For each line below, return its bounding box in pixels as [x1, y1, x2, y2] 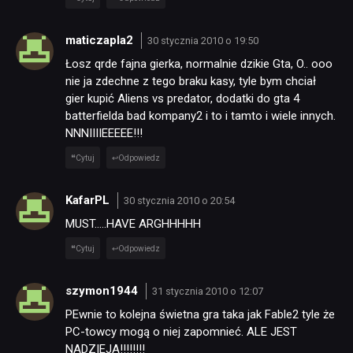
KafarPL [65, 193, 113, 208]
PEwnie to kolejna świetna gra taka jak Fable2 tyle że [65, 307, 335, 321]
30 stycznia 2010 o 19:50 [147, 35, 258, 47]
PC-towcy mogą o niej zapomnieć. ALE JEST [65, 324, 297, 339]
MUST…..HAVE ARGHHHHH [65, 216, 201, 231]
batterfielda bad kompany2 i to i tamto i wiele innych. [65, 108, 336, 123]
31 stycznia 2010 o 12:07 [151, 285, 263, 298]
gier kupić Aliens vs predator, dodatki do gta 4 [65, 91, 299, 106]
